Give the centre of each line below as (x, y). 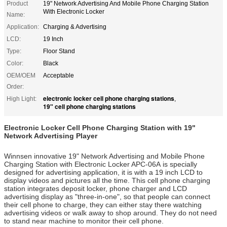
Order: (15, 86)
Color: (15, 63)
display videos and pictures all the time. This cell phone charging (107, 180)
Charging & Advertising (75, 27)
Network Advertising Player (51, 136)
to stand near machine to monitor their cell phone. (84, 221)
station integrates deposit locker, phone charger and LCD (96, 188)
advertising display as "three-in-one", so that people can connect (107, 196)
